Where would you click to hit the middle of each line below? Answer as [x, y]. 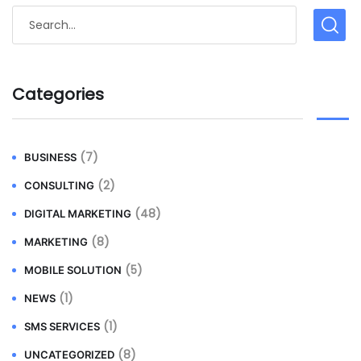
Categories [58, 95]
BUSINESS [50, 158]
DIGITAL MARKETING [78, 214]
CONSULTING [59, 186]
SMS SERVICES [62, 327]
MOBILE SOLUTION [73, 270]
